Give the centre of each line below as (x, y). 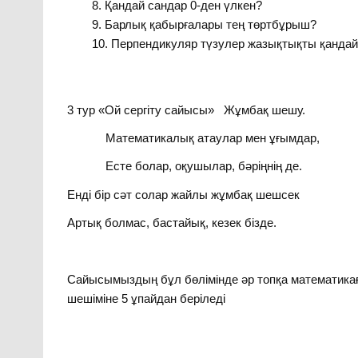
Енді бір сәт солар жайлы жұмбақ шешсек (184, 194)
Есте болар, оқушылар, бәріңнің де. (204, 166)
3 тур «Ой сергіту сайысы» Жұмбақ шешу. (187, 109)
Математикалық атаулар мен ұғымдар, (213, 137)
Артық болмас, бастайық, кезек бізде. (172, 223)
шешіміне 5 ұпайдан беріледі (147, 298)
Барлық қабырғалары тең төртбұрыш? (210, 25)
